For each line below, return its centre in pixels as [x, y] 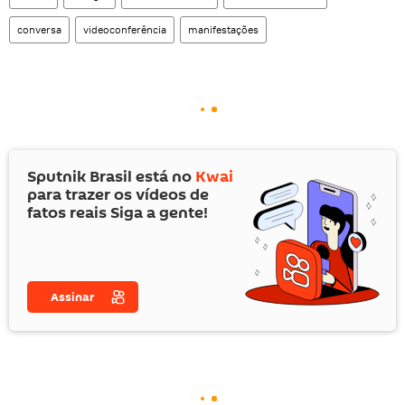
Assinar [73, 297]
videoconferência [125, 29]
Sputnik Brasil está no [111, 176]
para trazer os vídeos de [118, 194]
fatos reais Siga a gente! [118, 212]
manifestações [223, 29]
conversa [39, 29]
